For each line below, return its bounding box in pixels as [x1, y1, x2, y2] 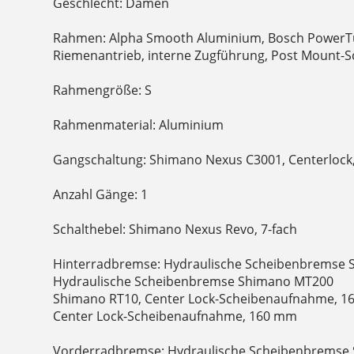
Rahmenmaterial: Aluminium [53, 116, 224, 134]
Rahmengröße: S [53, 81, 153, 100]
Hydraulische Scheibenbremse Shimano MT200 [53, 273, 334, 291]
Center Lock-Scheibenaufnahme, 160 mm [53, 307, 298, 326]
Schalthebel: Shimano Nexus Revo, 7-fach [53, 220, 298, 239]
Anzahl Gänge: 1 [53, 186, 149, 204]
